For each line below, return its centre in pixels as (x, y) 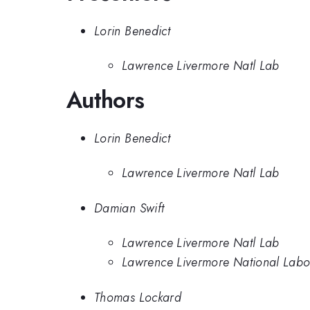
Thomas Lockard (138, 297)
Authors (106, 100)
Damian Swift (129, 208)
